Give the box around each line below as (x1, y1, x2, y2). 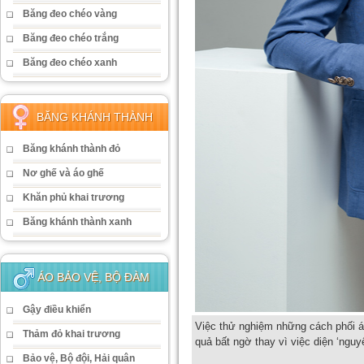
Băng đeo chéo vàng (23, 8, 117, 19)
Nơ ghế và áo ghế (23, 167, 104, 179)
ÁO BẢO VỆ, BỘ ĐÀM (37, 271, 149, 284)
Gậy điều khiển (23, 304, 91, 315)
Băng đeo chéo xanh (23, 57, 117, 68)
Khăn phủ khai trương (23, 192, 124, 203)
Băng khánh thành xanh (23, 216, 132, 227)
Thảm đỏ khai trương (23, 328, 120, 340)
